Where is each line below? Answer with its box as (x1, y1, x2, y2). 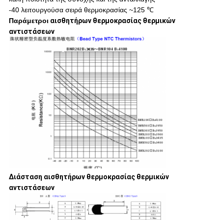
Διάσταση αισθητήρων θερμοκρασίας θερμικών (8, 172, 169, 181)
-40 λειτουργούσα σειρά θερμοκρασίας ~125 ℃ (8, 5, 154, 14)
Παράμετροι (8, 16, 49, 25)
